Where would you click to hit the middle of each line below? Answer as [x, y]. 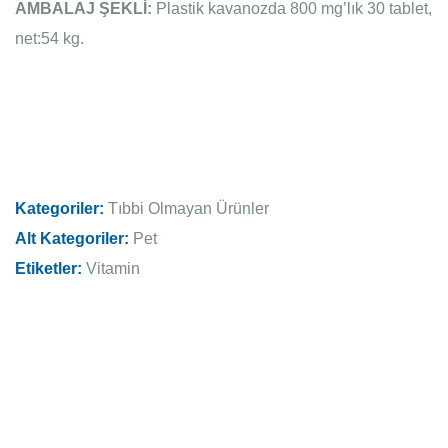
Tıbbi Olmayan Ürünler [186, 208]
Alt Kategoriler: [72, 238]
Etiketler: [48, 268]
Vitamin [111, 268]
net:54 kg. [49, 38]
